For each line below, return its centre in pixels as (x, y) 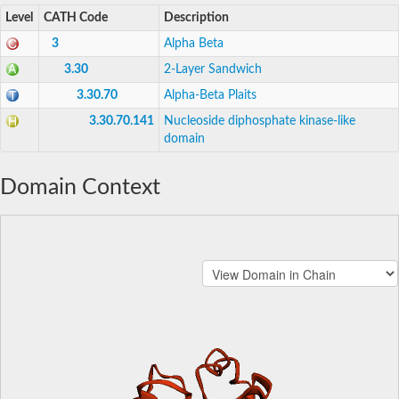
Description (196, 17)
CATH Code (76, 17)
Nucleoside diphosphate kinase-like (260, 121)
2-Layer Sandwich (213, 69)
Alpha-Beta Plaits (210, 95)
